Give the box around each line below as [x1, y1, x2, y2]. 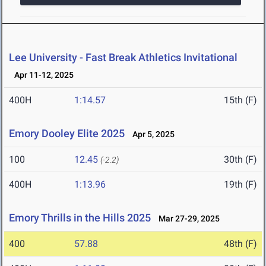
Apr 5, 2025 [127, 129, 175, 140]
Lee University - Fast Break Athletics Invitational [9, 51, 237, 64]
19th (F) [224, 179, 257, 191]
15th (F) [224, 94, 257, 106]
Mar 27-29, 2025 [153, 214, 220, 224]
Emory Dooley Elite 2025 [9, 127, 125, 140]
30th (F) [224, 154, 257, 166]
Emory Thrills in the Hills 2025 [9, 211, 151, 224]
